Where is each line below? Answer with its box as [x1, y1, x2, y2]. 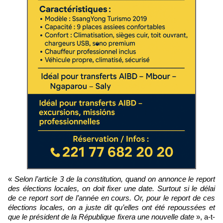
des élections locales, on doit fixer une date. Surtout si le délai [8, 184, 215, 193]
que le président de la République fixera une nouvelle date [8, 213, 194, 222]
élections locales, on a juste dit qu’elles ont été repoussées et [8, 203, 215, 212]
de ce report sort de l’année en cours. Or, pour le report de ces [8, 194, 215, 203]
